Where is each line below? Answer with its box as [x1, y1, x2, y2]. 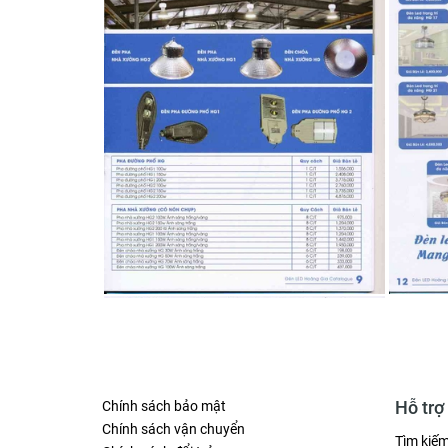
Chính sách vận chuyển [102, 421, 245, 438]
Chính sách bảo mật [102, 398, 226, 415]
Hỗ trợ [394, 397, 444, 419]
